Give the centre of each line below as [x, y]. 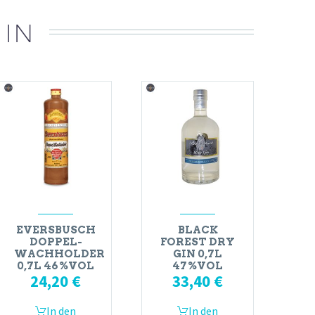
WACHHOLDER [59, 254]
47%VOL [198, 266]
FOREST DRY [198, 242]
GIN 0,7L [198, 254]
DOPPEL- [56, 242]
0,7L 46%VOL [56, 266]
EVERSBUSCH [56, 230]
